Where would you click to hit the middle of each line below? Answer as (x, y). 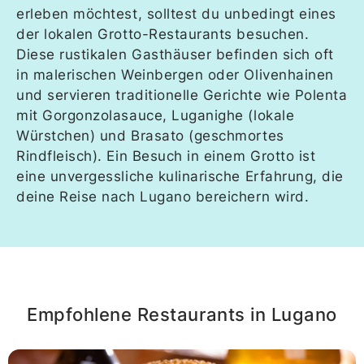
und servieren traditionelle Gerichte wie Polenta (182, 95)
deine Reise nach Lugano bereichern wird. (163, 196)
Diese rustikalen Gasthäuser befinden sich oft (175, 54)
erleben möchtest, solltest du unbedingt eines (176, 13)
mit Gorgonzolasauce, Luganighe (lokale (156, 115)
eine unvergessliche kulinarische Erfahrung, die (180, 176)
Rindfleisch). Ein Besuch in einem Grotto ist (166, 156)
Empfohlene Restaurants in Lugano (182, 314)
